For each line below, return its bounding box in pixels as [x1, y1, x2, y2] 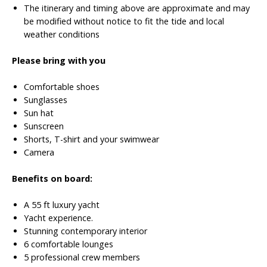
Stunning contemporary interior [24, 225, 147, 237]
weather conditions [24, 29, 100, 40]
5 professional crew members [24, 252, 140, 263]
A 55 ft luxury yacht [24, 199, 100, 210]
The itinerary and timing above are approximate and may [24, 2, 250, 14]
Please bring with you [12, 55, 105, 66]
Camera [24, 147, 54, 158]
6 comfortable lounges [24, 238, 113, 250]
